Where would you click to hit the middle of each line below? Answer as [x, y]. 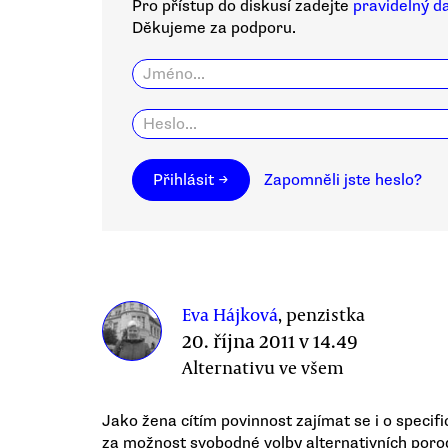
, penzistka [321, 314]
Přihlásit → [191, 180]
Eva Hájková [230, 314]
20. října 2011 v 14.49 [270, 340]
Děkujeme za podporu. [214, 28]
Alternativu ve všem [263, 367]
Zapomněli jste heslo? [343, 180]
